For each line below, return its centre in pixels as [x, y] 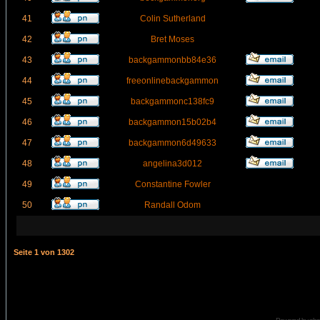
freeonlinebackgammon [172, 81]
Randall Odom [172, 205]
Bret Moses [172, 39]
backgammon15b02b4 [172, 122]
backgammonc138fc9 [172, 101]
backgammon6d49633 [172, 143]
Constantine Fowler [172, 184]
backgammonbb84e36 [172, 60]
